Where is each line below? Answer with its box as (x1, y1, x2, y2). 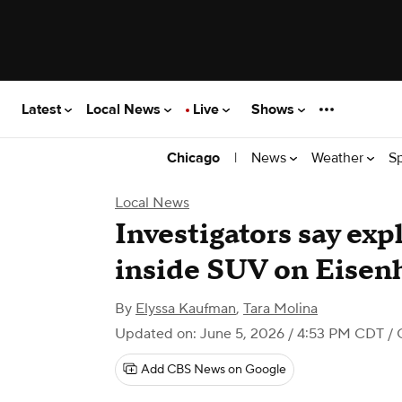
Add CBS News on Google (141, 362, 286, 378)
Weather (311, 148, 367, 167)
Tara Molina (243, 300, 318, 318)
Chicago (167, 149, 220, 167)
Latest (22, 100, 65, 118)
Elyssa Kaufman (135, 300, 236, 318)
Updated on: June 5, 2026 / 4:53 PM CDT (115, 325, 384, 343)
